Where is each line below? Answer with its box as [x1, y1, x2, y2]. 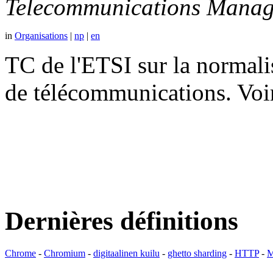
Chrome [5, 248, 36, 259]
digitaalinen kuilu [93, 248, 160, 259]
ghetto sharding [168, 248, 227, 259]
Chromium [44, 248, 85, 259]
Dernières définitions [5, 207, 238, 236]
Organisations [15, 30, 68, 41]
